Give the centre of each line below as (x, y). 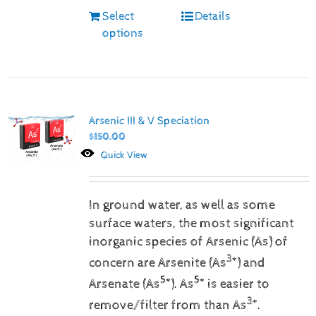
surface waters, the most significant (191, 223)
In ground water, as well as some (182, 205)
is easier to (238, 285)
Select (118, 16)
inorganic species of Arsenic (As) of (188, 242)
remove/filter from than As (168, 306)
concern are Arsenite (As (157, 263)
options (122, 33)
